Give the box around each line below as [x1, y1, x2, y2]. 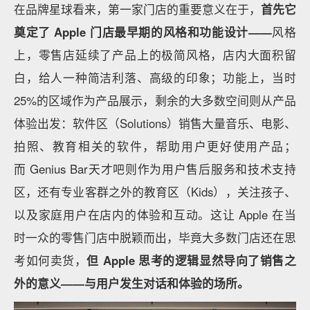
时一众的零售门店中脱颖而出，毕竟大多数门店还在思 [14, 228, 296, 246]
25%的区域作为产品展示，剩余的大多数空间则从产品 [14, 91, 296, 109]
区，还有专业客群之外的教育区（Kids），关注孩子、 [14, 183, 296, 200]
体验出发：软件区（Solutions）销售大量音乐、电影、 [14, 114, 296, 131]
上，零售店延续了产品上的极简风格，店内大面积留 [14, 46, 296, 63]
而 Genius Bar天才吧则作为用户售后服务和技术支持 [14, 160, 296, 177]
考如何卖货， [14, 251, 87, 268]
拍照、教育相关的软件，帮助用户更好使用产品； [14, 137, 296, 154]
